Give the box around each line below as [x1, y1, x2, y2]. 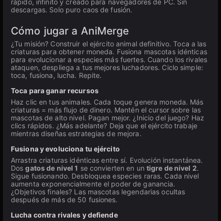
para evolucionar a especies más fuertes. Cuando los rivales [11, 55, 208, 64]
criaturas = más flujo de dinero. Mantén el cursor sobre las [11, 106, 201, 114]
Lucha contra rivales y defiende [11, 211, 118, 219]
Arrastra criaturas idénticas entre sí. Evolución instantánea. [11, 156, 203, 164]
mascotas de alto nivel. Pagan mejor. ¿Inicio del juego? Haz [11, 113, 205, 122]
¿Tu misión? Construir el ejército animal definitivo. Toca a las [11, 39, 207, 48]
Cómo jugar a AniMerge [11, 25, 129, 37]
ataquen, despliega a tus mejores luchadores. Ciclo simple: [11, 63, 203, 72]
